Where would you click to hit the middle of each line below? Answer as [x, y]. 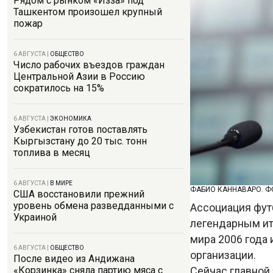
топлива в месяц [52, 153]
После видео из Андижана [74, 259]
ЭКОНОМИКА [71, 119]
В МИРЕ [61, 183]
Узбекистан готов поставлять [80, 129]
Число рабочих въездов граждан [89, 65]
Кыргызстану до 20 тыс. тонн [80, 141]
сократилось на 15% [59, 88]
